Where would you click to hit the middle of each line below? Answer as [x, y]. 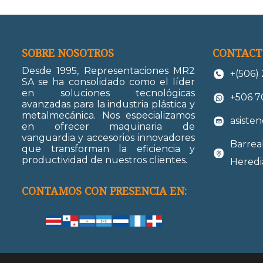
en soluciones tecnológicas [108, 93]
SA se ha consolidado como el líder [108, 82]
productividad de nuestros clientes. [104, 160]
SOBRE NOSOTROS [68, 53]
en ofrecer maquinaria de [108, 127]
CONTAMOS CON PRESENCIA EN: [104, 191]
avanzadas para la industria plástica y [108, 104]
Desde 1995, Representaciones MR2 [108, 71]
